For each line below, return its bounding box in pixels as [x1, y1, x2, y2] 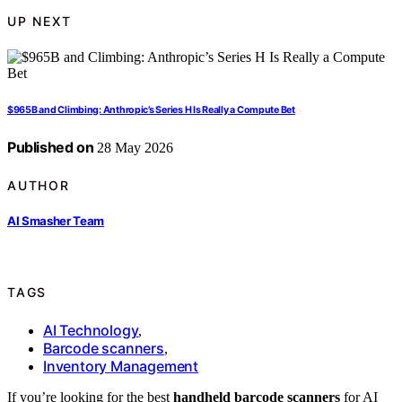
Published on [7, 138, 94, 157]
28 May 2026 [93, 140, 174, 156]
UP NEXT [7, 13, 72, 29]
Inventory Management [43, 356, 198, 375]
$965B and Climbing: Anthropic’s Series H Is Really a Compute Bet [7, 104, 295, 117]
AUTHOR [7, 177, 70, 193]
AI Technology [43, 320, 139, 339]
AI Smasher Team [7, 213, 105, 228]
